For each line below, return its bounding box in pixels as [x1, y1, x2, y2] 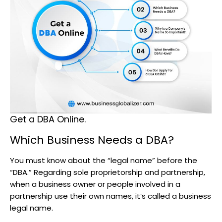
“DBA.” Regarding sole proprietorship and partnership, [10, 166, 205, 177]
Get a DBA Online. [10, 112, 86, 125]
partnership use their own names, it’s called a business [10, 190, 211, 201]
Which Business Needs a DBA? [10, 132, 174, 148]
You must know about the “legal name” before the [10, 155, 197, 166]
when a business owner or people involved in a [10, 178, 180, 189]
